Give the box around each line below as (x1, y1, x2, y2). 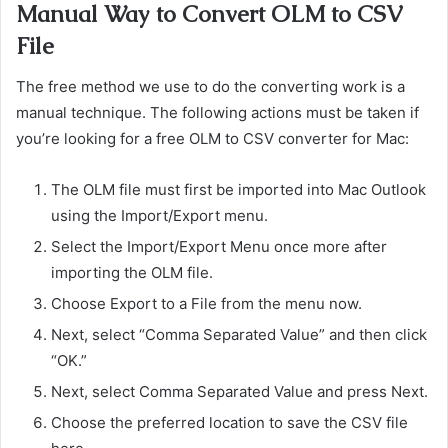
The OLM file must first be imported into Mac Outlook (51, 179, 426, 199)
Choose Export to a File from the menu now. (51, 293, 362, 313)
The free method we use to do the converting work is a (16, 76, 405, 96)
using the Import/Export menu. (51, 205, 268, 225)
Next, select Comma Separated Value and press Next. (51, 381, 428, 401)
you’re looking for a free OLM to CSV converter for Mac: (16, 128, 409, 148)
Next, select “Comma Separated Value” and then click (51, 324, 427, 344)
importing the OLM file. (51, 262, 213, 282)
